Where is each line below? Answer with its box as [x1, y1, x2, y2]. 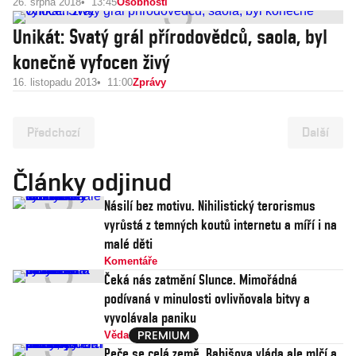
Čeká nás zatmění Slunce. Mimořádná [104, 271, 297, 288]
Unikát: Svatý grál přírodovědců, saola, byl [13, 25, 327, 48]
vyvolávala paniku [104, 309, 196, 326]
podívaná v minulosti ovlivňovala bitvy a [104, 290, 310, 307]
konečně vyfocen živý [13, 50, 170, 74]
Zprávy [133, 76, 166, 88]
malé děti [104, 235, 153, 252]
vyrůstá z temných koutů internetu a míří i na [104, 216, 337, 233]
